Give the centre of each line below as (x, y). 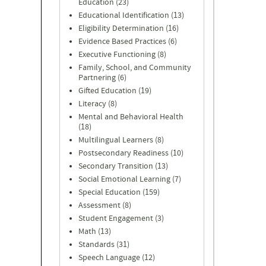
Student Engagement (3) (121, 218)
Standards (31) (104, 245)
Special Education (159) (119, 192)
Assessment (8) (105, 205)
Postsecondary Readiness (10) (131, 153)
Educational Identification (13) (131, 15)
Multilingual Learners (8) (121, 140)
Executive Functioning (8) (122, 55)
